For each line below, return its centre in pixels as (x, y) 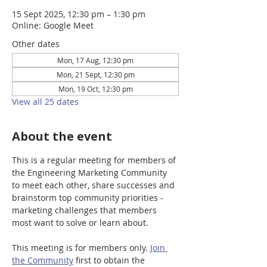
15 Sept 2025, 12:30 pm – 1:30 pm (79, 14)
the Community (43, 260)
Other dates (36, 44)
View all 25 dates (45, 102)
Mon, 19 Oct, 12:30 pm (95, 89)
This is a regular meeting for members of (95, 160)
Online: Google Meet (53, 25)
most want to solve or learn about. (80, 223)
